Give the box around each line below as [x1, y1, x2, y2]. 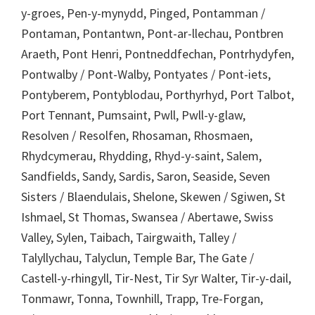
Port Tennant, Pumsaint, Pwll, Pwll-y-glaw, [21, 106, 245, 123]
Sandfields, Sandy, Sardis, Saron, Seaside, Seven [21, 167, 270, 184]
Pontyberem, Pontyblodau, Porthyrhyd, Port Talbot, [21, 86, 294, 103]
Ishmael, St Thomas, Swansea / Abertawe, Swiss [21, 208, 274, 225]
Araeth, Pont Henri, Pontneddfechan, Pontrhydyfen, [21, 45, 294, 62]
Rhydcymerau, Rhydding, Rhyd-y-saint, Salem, [21, 147, 262, 164]
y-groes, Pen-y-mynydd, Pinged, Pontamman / [21, 4, 265, 21]
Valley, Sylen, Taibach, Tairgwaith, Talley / [21, 229, 236, 245]
